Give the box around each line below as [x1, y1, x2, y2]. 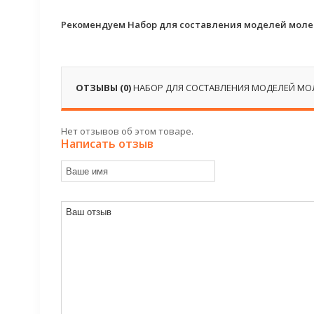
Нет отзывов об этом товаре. [61, 125, 193, 137]
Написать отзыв [61, 136, 153, 151]
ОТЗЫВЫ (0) [76, 81, 133, 94]
